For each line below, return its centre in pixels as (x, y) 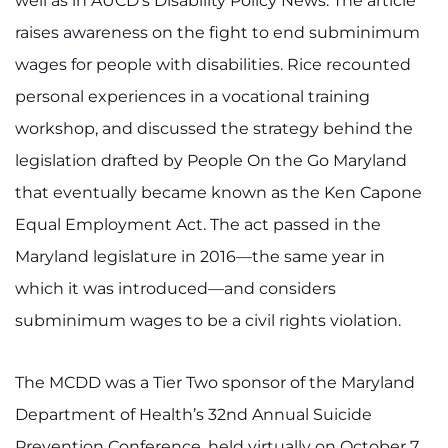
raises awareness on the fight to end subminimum (217, 33)
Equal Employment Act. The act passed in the (198, 225)
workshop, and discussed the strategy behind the (214, 129)
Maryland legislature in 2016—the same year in (200, 257)
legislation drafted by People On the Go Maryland (211, 161)
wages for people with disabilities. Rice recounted (213, 65)
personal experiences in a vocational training (192, 97)
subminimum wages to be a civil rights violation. (208, 321)
